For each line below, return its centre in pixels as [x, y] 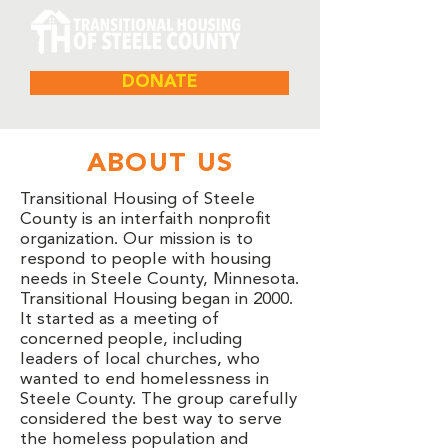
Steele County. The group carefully [158, 399]
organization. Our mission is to [136, 239]
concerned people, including [131, 339]
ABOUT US [160, 164]
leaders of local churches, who [140, 359]
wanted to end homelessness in [144, 379]
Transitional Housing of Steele [137, 199]
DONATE [159, 82]
